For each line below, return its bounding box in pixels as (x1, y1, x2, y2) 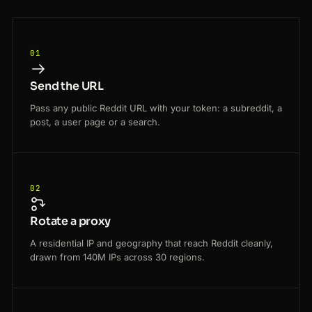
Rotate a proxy (30, 214, 111, 229)
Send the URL (30, 79, 104, 94)
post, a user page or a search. (30, 116, 160, 128)
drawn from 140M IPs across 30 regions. (30, 251, 205, 263)
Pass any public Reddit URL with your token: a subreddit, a (30, 102, 282, 114)
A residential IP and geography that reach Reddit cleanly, (30, 237, 273, 249)
